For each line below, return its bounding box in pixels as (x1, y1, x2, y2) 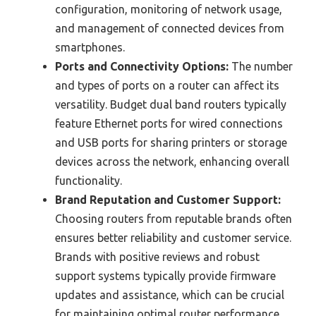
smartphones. (55, 41, 125, 54)
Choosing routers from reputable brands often (55, 212, 292, 226)
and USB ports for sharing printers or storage (55, 136, 287, 150)
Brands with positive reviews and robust (55, 250, 260, 264)
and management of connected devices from (55, 22, 284, 35)
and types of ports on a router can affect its (55, 79, 279, 92)
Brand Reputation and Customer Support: (55, 193, 281, 207)
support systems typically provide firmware (55, 269, 276, 283)
